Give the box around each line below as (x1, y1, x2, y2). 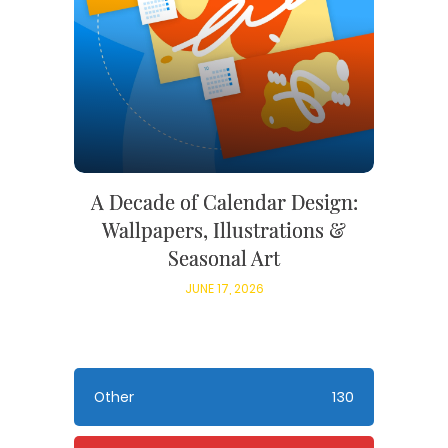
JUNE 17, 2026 (184, 280, 264, 298)
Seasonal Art (168, 244, 280, 272)
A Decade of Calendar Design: (90, 188, 358, 216)
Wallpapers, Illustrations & (102, 216, 346, 244)
